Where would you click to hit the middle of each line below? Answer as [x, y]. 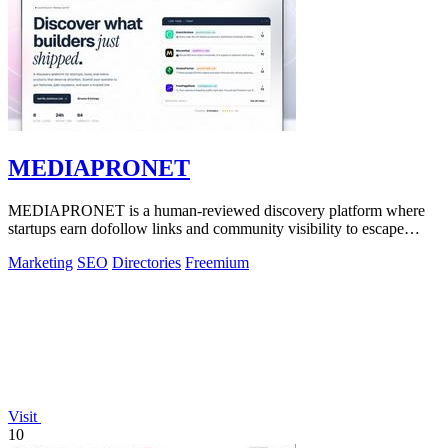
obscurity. [38, 247]
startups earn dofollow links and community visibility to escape [206, 229]
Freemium [217, 263]
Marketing [40, 263]
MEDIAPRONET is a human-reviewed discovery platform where [216, 211]
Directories [146, 263]
